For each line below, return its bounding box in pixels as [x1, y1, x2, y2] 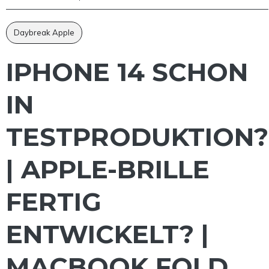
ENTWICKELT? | [6, 218, 209, 250]
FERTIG [6, 186, 101, 217]
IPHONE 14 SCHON [6, 56, 248, 88]
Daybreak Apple [14, 27, 74, 37]
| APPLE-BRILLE [6, 153, 210, 185]
